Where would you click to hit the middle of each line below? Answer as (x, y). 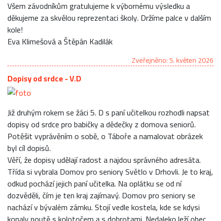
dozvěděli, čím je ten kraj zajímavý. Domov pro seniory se (101, 195)
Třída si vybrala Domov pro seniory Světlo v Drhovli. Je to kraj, (110, 171)
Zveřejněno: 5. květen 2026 (173, 60)
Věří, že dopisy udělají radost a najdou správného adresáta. (104, 160)
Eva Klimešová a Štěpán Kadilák (60, 41)
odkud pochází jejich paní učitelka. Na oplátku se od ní (94, 183)
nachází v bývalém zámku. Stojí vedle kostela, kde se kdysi (104, 207)
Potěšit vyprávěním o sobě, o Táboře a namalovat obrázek (105, 136)
